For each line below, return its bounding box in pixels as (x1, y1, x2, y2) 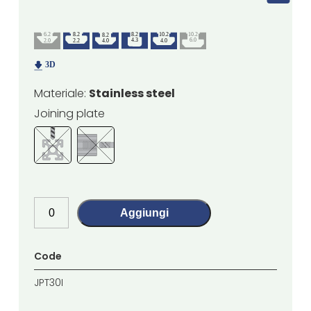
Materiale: (34, 85, 90, 102)
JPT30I (34, 276, 64, 290)
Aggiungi (119, 206, 169, 219)
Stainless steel (89, 85, 176, 102)
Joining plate (34, 106, 106, 122)
